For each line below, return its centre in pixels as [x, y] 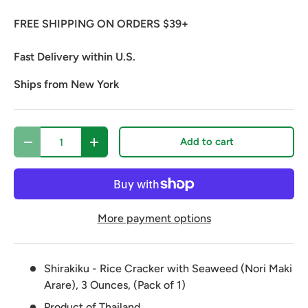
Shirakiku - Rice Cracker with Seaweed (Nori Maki [168, 269]
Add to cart [207, 142]
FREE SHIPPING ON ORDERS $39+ [101, 24]
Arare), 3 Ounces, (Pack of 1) [115, 285]
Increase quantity [134, 147]
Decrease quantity [69, 147]
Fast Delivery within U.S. [75, 57]
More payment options [154, 219]
